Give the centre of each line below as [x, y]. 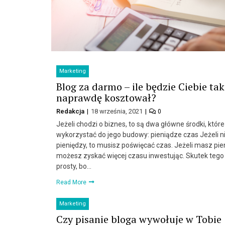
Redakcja [71, 111]
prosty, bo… [74, 166]
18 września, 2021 [118, 111]
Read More [72, 182]
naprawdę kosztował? [106, 97]
